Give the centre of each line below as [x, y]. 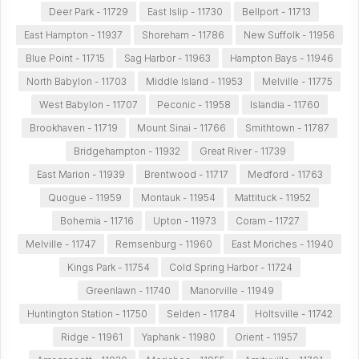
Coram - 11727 [267, 221]
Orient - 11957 [266, 337]
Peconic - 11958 [194, 105]
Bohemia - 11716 [97, 221]
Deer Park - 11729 [88, 12]
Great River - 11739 [242, 151]
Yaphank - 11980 [179, 337]
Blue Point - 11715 [65, 58]
